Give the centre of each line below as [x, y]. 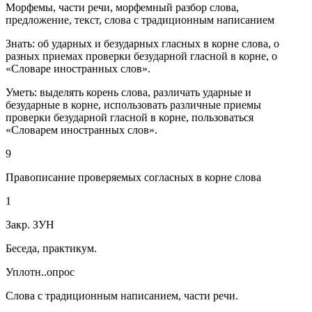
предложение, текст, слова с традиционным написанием [140, 20]
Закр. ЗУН [30, 225]
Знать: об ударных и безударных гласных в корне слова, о [142, 44]
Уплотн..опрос [40, 272]
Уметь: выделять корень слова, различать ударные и [128, 93]
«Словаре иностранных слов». [78, 69]
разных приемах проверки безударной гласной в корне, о [141, 56]
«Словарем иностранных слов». [81, 130]
